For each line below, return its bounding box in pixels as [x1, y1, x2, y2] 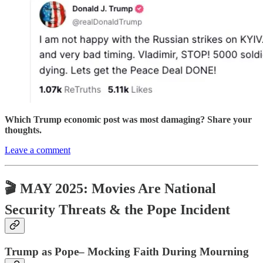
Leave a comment [5, 145, 70, 156]
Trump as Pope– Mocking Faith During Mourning [5, 245, 249, 258]
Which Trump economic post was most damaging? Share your [5, 114, 252, 125]
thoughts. [5, 125, 42, 136]
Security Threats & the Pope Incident [5, 202, 230, 218]
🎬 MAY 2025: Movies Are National [5, 181, 216, 197]
